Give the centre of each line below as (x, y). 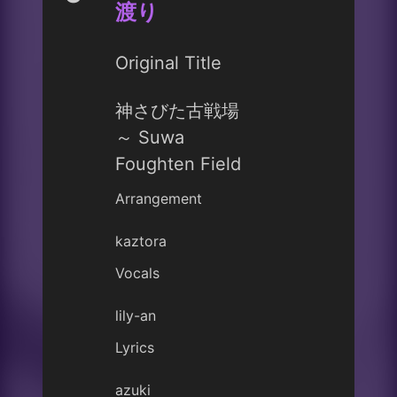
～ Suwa (150, 137)
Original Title (168, 63)
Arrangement (159, 198)
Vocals (137, 273)
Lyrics (135, 347)
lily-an (136, 315)
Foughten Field (178, 164)
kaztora (141, 241)
